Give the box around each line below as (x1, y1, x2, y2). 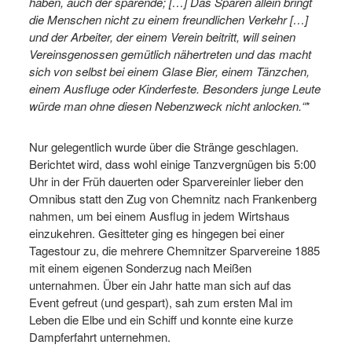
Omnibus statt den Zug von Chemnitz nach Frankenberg (29, 189, 317, 207)
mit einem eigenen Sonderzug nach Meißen (29, 258, 251, 276)
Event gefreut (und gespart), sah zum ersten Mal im (29, 293, 293, 310)
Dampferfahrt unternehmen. (29, 328, 170, 345)
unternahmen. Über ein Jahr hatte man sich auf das (29, 276, 291, 293)
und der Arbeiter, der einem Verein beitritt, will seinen (29, 27, 295, 45)
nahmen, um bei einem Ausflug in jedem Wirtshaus (29, 207, 290, 224)
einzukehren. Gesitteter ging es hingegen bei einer (29, 224, 284, 241)
